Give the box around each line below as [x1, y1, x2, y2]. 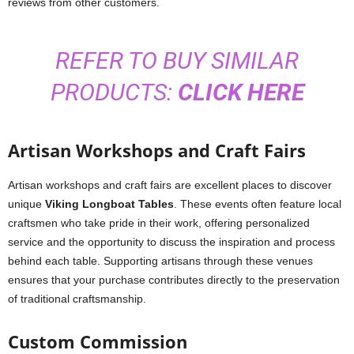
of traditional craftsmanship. [8, 292, 146, 305]
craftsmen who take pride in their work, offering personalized [8, 217, 310, 229]
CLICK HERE [177, 78, 304, 106]
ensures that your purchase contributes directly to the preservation [8, 273, 340, 286]
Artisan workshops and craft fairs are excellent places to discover [8, 179, 332, 191]
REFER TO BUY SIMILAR [55, 47, 299, 74]
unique [8, 198, 45, 210]
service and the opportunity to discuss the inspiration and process [8, 235, 335, 248]
